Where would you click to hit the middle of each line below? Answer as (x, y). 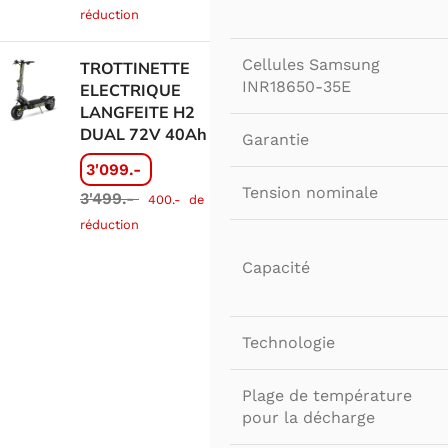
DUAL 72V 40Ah (143, 133)
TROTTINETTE (135, 67)
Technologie (288, 343)
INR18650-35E (296, 87)
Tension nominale (310, 193)
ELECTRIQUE (130, 89)
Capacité (276, 268)
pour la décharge (308, 418)
